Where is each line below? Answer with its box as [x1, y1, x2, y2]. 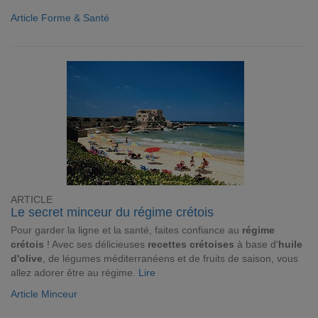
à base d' [234, 238, 278, 250]
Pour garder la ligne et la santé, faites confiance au [11, 224, 242, 236]
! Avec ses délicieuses [44, 238, 148, 250]
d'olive [11, 253, 43, 264]
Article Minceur [11, 288, 77, 300]
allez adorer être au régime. [11, 267, 138, 278]
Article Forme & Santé [11, 12, 109, 23]
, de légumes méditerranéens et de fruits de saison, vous [43, 253, 298, 264]
